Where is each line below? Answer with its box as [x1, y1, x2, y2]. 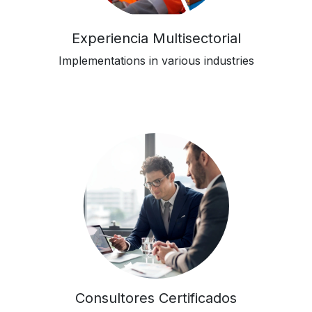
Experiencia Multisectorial [71, 29, 241, 47]
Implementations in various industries [58, 53, 254, 68]
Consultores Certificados [75, 289, 237, 306]
